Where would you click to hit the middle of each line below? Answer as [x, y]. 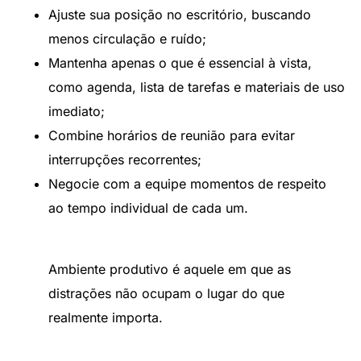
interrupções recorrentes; [125, 160]
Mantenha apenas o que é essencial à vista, [180, 63]
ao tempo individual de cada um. [148, 208]
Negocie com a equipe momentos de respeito [187, 184]
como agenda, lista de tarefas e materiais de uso [197, 87]
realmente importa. [106, 318]
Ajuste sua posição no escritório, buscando [180, 15]
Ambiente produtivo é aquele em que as [170, 270]
